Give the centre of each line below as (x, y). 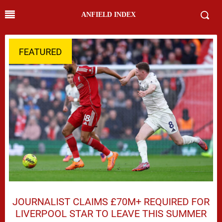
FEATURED (40, 52)
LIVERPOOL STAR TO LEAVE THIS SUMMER (111, 213)
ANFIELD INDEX (109, 15)
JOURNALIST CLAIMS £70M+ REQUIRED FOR (111, 201)
